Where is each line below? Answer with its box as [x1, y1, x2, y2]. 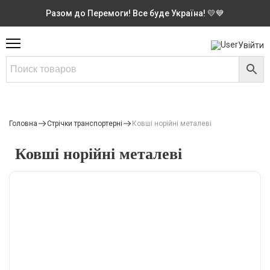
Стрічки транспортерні [47, 119, 122, 128]
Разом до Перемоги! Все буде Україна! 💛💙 [46, 8, 224, 18]
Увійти [238, 40, 264, 50]
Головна [9, 119, 37, 128]
